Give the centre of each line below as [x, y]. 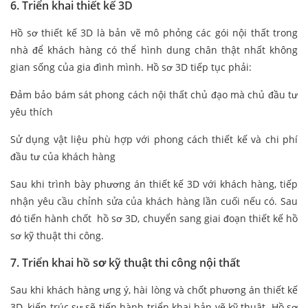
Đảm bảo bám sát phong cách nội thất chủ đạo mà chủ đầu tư [154, 95]
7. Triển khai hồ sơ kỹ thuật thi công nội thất [125, 263]
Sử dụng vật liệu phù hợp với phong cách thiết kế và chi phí [154, 140]
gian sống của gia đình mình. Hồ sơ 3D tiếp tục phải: [131, 67]
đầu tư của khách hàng [63, 157]
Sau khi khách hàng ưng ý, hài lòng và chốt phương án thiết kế [154, 290]
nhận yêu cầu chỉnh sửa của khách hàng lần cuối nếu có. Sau [154, 201]
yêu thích [32, 112]
